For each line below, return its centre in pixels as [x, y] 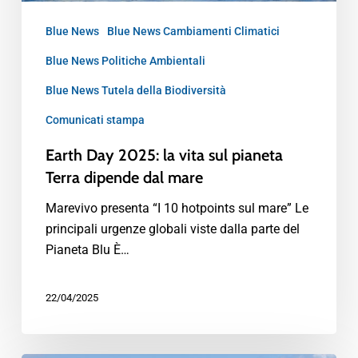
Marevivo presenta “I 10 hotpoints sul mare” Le [177, 209]
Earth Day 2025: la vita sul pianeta [164, 155]
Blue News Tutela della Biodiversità [135, 91]
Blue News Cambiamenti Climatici [193, 32]
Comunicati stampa [95, 120]
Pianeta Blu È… [87, 250]
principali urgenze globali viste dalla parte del [172, 229]
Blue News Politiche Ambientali [125, 61]
